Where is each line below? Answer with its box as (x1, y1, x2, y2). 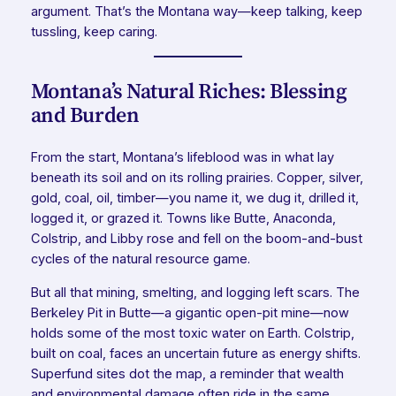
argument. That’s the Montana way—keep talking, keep (30, 4, 362, 20)
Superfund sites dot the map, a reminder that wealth (30, 365, 344, 382)
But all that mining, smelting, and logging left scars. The (30, 284, 360, 301)
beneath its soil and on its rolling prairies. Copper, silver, (30, 170, 363, 187)
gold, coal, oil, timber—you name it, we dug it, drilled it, (30, 190, 359, 207)
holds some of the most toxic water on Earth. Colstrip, (30, 324, 354, 341)
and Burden (30, 100, 140, 130)
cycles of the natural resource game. (30, 251, 250, 268)
